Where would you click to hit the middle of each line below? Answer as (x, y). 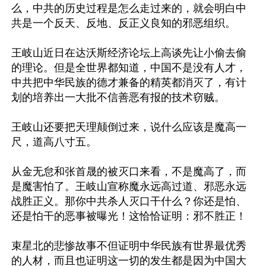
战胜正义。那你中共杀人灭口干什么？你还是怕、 (129, 201)
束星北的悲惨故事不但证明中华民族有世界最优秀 (129, 246)
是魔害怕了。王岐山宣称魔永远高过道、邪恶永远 (129, 186)
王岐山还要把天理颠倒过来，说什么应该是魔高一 (129, 127)
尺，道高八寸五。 (54, 142)
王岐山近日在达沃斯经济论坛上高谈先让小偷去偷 (129, 53)
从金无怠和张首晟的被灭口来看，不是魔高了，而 (129, 171)
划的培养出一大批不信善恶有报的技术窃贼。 (118, 97)
